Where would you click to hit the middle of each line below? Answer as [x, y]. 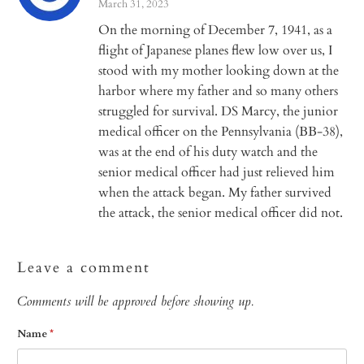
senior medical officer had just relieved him [217, 172]
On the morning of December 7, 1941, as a [216, 30]
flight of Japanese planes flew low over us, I [216, 50]
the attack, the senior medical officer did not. [221, 212]
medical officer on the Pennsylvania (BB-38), [221, 131]
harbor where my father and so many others [219, 91]
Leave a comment [84, 267]
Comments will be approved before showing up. [136, 301]
